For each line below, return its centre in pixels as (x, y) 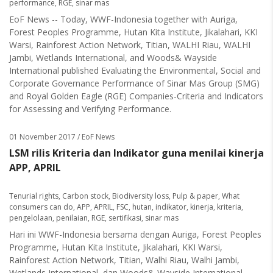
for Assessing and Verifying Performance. (90, 109)
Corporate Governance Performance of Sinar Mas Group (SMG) (134, 83)
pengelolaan (31, 218)
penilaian (72, 218)
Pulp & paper (195, 196)
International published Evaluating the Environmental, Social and (135, 70)
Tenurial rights (34, 196)
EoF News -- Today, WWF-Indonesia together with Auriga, (123, 19)
